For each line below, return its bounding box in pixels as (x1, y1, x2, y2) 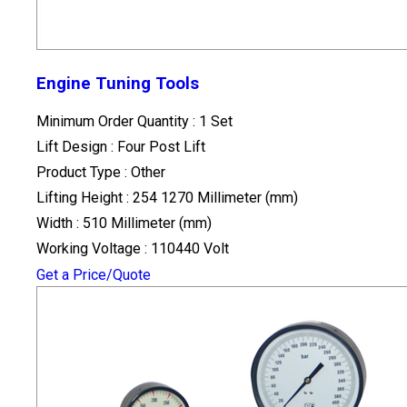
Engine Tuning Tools (36, 74, 199, 94)
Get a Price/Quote (36, 266, 151, 284)
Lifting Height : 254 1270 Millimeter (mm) (36, 189, 298, 207)
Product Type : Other (36, 164, 165, 182)
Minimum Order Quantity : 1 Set (36, 113, 233, 131)
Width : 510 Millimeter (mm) (36, 214, 212, 233)
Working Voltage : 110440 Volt (36, 240, 229, 258)
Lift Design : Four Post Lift (36, 138, 205, 156)
